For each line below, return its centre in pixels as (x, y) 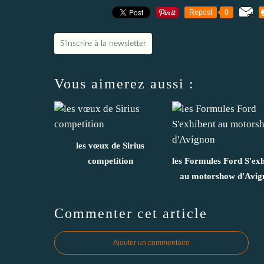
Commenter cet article (131, 213)
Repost (201, 12)
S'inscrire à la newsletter (103, 43)
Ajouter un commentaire (151, 242)
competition (110, 161)
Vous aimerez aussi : (124, 83)
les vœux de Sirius (110, 145)
